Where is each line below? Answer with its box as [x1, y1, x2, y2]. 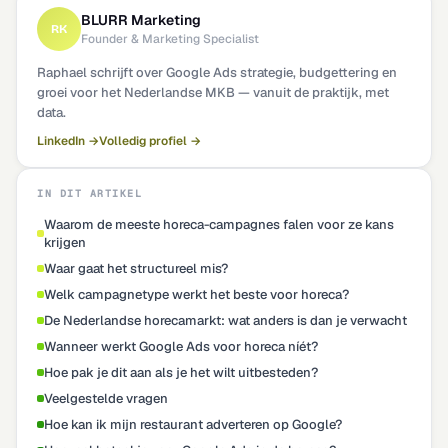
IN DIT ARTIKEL [37, 186, 142, 200]
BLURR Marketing [81, 10, 201, 29]
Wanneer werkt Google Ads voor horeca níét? [44, 337, 318, 355]
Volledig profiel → [99, 132, 201, 149]
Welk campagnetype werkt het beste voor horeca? [44, 285, 349, 303]
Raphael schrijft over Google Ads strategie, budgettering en [37, 63, 397, 81]
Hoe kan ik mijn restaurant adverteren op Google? [44, 415, 342, 433]
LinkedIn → [37, 132, 99, 149]
